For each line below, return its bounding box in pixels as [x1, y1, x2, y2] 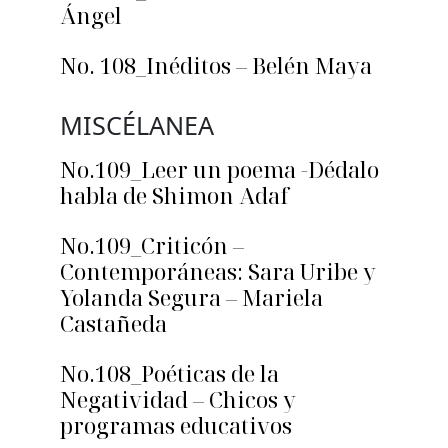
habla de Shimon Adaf [60, 180, 289, 211]
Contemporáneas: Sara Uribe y [60, 256, 376, 287]
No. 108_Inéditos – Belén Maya [60, 50, 372, 81]
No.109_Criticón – [60, 230, 244, 261]
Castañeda [60, 308, 167, 339]
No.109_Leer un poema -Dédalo [60, 154, 379, 185]
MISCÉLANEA [60, 108, 214, 143]
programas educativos [60, 410, 292, 441]
